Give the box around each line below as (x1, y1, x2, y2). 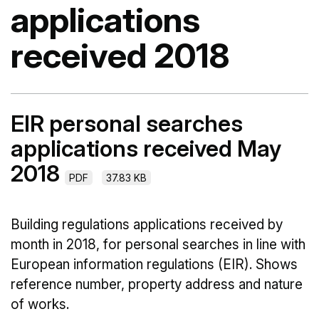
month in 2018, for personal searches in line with (11, 236, 305, 253)
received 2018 (11, 34, 229, 76)
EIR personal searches (11, 110, 243, 137)
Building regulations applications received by (11, 216, 283, 233)
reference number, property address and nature (11, 276, 303, 293)
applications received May (11, 135, 281, 162)
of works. (11, 296, 69, 313)
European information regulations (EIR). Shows (11, 256, 298, 273)
